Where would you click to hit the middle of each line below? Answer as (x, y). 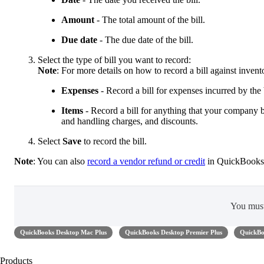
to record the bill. (114, 141)
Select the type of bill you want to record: (114, 60)
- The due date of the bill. (145, 40)
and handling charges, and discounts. (130, 121)
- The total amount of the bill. (150, 20)
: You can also (60, 161)
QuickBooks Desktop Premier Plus (173, 233)
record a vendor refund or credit (146, 161)
